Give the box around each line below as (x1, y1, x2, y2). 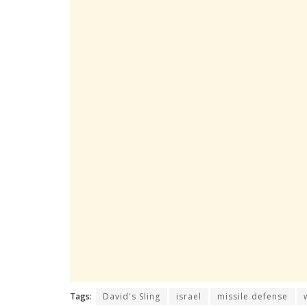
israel (176, 291, 201, 303)
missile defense (217, 291, 288, 303)
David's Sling (103, 291, 160, 303)
